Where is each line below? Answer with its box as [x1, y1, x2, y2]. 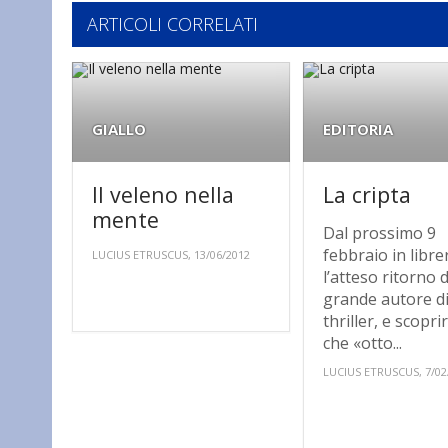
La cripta [323, 180, 412, 210]
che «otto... [323, 332, 403, 355]
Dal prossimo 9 [323, 222, 437, 245]
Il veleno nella [92, 180, 234, 210]
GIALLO [92, 119, 146, 140]
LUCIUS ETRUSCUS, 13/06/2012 [92, 247, 250, 263]
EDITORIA [323, 119, 394, 140]
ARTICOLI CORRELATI [87, 12, 258, 37]
